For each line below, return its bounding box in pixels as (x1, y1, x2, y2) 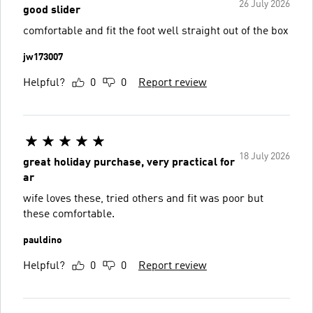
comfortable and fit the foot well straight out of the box (23, 26, 289, 37)
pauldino (23, 235, 62, 245)
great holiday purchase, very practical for (23, 157, 235, 168)
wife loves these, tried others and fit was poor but (23, 194, 263, 205)
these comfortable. (23, 209, 115, 220)
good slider (23, 5, 80, 16)
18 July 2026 (239, 152, 290, 161)
